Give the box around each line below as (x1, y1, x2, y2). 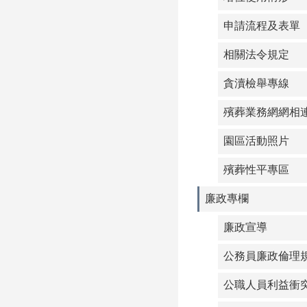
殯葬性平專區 (223, 164, 289, 175)
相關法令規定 (223, 49, 289, 60)
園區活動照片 (223, 135, 289, 147)
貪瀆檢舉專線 (223, 77, 289, 89)
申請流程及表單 (223, 20, 300, 32)
